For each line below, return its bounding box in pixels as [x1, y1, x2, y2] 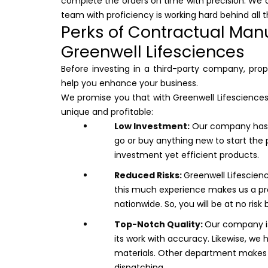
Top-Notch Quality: [114, 218, 205, 231]
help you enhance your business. [61, 77, 198, 90]
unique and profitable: [61, 106, 153, 118]
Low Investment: [114, 120, 190, 133]
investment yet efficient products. [114, 149, 259, 162]
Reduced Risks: [114, 169, 184, 182]
